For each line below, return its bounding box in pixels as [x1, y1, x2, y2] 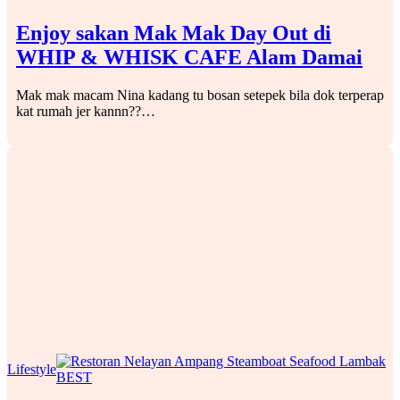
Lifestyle [7, 361, 56, 377]
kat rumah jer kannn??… [16, 103, 155, 119]
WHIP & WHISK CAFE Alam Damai [16, 45, 362, 69]
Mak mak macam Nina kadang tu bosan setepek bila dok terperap [16, 87, 384, 103]
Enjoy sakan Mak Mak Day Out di [16, 21, 331, 45]
